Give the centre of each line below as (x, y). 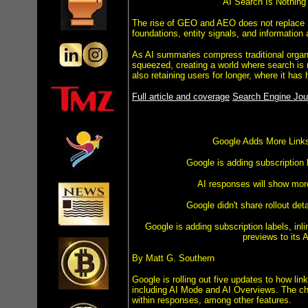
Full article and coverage (181, 97)
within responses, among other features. (212, 300)
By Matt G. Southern (173, 258)
